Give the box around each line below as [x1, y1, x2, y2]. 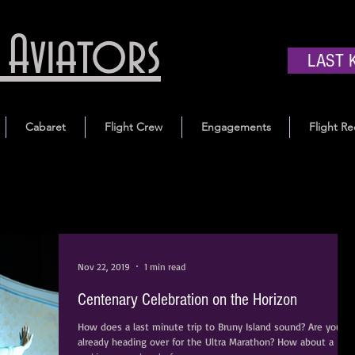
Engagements [200, 120, 271, 134]
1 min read [144, 260, 185, 273]
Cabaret [25, 120, 66, 134]
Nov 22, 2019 [78, 260, 130, 273]
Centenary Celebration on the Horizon [78, 290, 297, 310]
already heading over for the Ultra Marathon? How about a [78, 335, 334, 348]
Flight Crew [105, 120, 162, 134]
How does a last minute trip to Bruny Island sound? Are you [78, 320, 342, 333]
